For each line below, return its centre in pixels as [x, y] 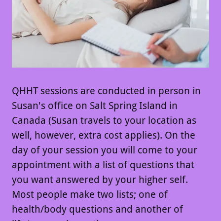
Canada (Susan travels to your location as [104, 120]
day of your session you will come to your [105, 150]
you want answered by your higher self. [100, 180]
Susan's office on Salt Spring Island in [95, 106]
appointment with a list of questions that [103, 165]
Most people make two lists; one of [90, 194]
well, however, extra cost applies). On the [104, 135]
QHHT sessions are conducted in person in [106, 91]
